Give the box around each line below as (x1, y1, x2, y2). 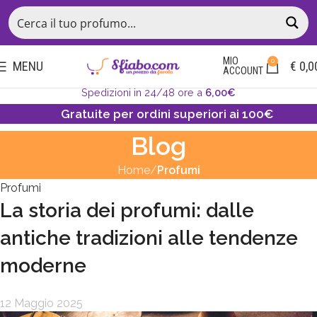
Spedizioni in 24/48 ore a (81, 86, 205, 98)
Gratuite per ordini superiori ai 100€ (60, 107, 274, 121)
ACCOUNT (223, 65, 263, 77)
